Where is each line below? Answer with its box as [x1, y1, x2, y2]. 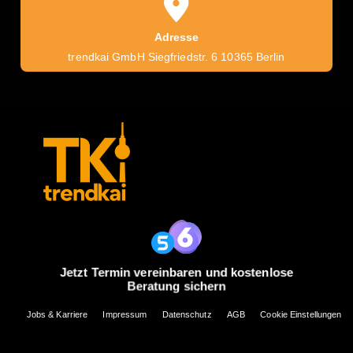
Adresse [154, 31, 199, 43]
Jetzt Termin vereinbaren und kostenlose [60, 265, 293, 280]
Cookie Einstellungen [260, 310, 342, 320]
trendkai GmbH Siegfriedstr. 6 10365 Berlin [68, 50, 285, 63]
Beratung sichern [127, 279, 226, 293]
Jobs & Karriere [26, 310, 88, 320]
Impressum [102, 310, 147, 320]
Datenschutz [162, 310, 212, 320]
